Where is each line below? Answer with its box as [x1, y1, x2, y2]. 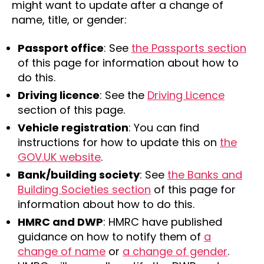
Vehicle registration [18, 120, 128, 135]
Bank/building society [18, 167, 140, 182]
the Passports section [131, 40, 246, 55]
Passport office [18, 40, 104, 55]
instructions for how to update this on [18, 134, 220, 150]
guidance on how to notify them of [18, 229, 204, 244]
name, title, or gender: [12, 12, 127, 27]
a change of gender [123, 243, 227, 259]
